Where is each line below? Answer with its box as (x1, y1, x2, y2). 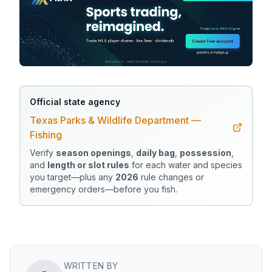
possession (180, 148, 231, 158)
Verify (30, 148, 56, 158)
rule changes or (138, 172, 204, 182)
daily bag (136, 148, 175, 158)
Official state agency (30, 97, 120, 107)
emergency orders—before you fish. (30, 184, 177, 194)
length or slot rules (47, 160, 129, 170)
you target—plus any (30, 172, 115, 182)
